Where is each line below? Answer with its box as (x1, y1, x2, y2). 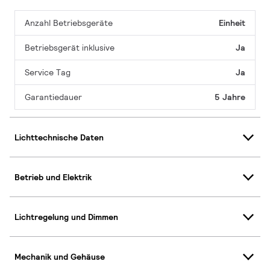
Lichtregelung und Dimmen (14, 211, 118, 222)
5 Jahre (215, 92, 245, 103)
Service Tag (25, 67, 71, 78)
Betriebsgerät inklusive (25, 42, 115, 54)
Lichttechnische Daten (14, 131, 104, 143)
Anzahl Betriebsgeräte (25, 17, 113, 29)
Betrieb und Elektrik (14, 171, 92, 183)
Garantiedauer (25, 92, 82, 103)
